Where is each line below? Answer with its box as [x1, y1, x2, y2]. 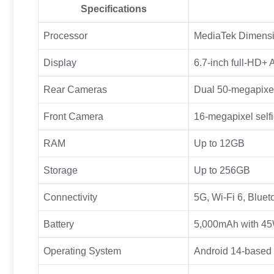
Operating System [43, 245, 121, 256]
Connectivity [43, 191, 97, 202]
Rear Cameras [43, 84, 107, 95]
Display [43, 57, 76, 68]
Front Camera [43, 111, 103, 122]
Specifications [80, 3, 147, 14]
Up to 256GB [194, 165, 250, 176]
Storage [43, 165, 78, 176]
